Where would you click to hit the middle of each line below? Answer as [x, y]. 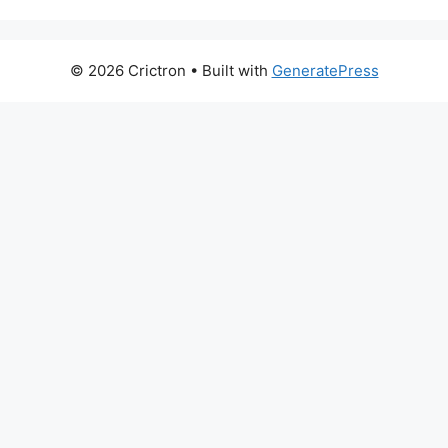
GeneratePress [325, 70]
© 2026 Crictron [127, 70]
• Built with [228, 70]
